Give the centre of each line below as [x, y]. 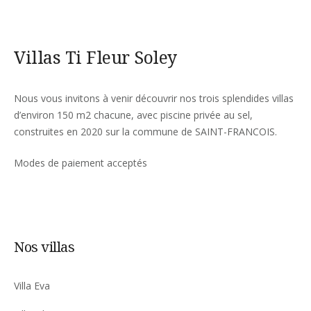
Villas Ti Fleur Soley [95, 57]
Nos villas [44, 246]
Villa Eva [32, 285]
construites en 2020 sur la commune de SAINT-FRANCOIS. [145, 131]
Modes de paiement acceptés [81, 162]
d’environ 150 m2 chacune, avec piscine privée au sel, [135, 115]
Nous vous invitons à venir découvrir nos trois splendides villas [154, 98]
